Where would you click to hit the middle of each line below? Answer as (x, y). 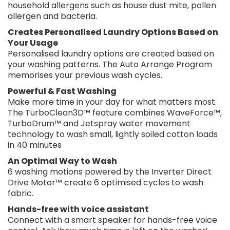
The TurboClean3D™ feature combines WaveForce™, (115, 112)
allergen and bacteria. (52, 16)
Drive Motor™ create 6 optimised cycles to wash (106, 182)
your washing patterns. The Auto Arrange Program (110, 64)
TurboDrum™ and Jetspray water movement (99, 123)
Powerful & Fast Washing (62, 91)
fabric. (21, 193)
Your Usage (33, 43)
